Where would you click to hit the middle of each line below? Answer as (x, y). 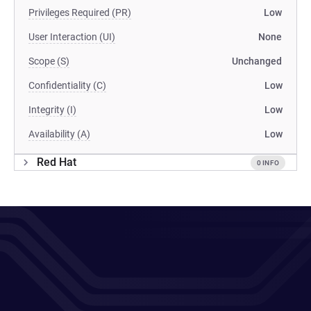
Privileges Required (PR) (80, 12)
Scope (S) (49, 61)
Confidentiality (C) (67, 85)
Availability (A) (59, 134)
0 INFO (268, 162)
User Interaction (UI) (72, 37)
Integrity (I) (52, 110)
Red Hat (57, 162)
